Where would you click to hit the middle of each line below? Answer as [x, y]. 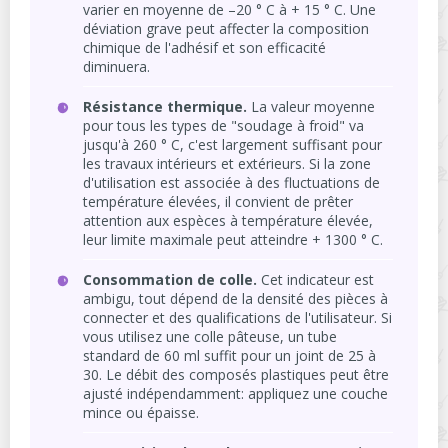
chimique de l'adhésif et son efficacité [204, 48]
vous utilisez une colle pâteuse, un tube [210, 337]
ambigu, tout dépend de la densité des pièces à [235, 299]
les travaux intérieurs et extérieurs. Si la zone [227, 164]
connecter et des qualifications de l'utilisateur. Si [237, 318]
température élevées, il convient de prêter [218, 202]
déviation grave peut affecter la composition [226, 29]
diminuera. [116, 67]
